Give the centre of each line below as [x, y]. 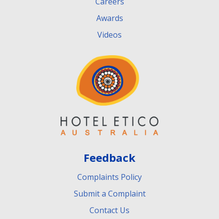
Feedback [109, 157]
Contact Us [109, 210]
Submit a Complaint [109, 193]
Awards [109, 18]
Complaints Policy [109, 177]
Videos [109, 34]
